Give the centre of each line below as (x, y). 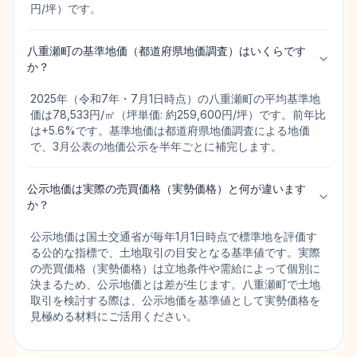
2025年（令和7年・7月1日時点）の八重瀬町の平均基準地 (175, 98)
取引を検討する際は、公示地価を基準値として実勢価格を (175, 300)
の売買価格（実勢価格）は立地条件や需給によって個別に (175, 268)
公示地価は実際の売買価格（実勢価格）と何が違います (167, 188)
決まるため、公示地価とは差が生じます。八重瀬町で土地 (175, 284)
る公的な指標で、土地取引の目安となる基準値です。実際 (175, 252)
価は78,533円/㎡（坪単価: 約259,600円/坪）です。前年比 (178, 114)
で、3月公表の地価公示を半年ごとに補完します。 (156, 146)
